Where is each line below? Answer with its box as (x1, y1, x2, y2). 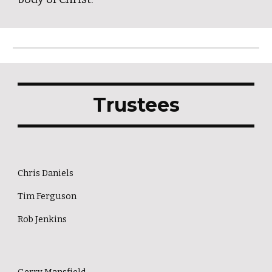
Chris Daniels (18, 168, 74, 178)
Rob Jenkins (18, 214, 67, 225)
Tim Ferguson (18, 191, 77, 202)
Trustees (92, 93, 180, 117)
